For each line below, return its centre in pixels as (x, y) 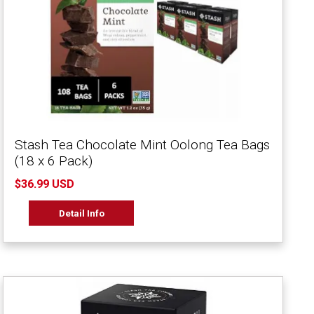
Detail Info (81, 213)
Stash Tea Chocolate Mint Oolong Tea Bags (142, 144)
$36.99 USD (45, 184)
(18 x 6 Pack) (54, 161)
